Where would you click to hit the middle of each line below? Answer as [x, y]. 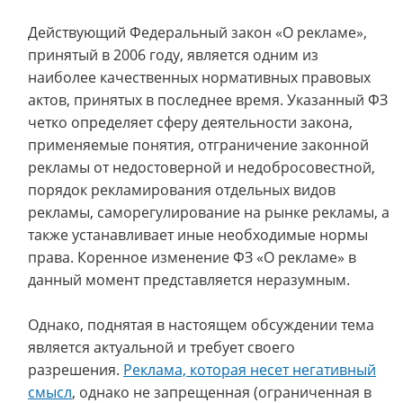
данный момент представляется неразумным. [189, 280]
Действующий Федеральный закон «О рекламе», [197, 32]
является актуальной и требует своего [161, 347]
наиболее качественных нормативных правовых [199, 77]
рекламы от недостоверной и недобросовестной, [201, 167]
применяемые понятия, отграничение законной [198, 145]
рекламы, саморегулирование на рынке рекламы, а [209, 212]
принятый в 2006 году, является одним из [173, 55]
